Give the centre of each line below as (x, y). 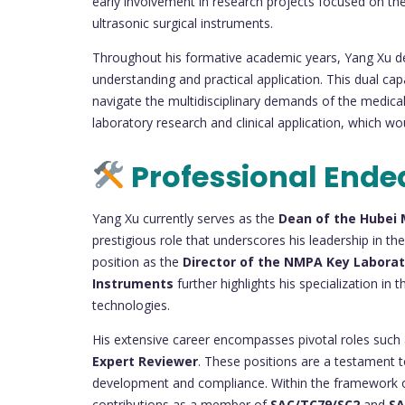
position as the (137, 261)
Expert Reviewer (145, 361)
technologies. (131, 305)
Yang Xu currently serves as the (185, 218)
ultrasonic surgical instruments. (183, 24)
